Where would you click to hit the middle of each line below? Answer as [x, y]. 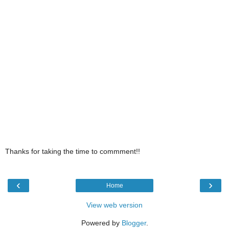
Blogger [134, 223]
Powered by [101, 223]
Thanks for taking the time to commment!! [73, 151]
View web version [114, 205]
